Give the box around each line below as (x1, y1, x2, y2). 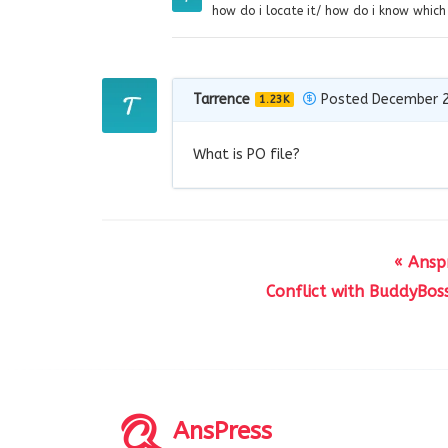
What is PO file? (193, 145, 300, 163)
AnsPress (166, 416, 272, 445)
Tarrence (193, 90, 250, 108)
